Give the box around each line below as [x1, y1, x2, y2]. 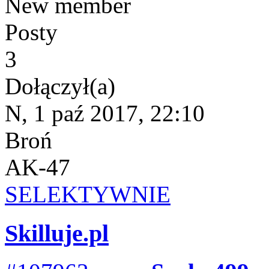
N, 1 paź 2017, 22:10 [5, 100, 205, 127]
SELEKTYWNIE [5, 181, 171, 208]
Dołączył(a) [5, 73, 115, 100]
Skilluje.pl [5, 219, 109, 247]
